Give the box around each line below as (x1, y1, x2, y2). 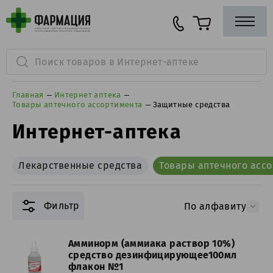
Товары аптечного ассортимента (12, 99, 143, 110)
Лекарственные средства (18, 158, 142, 172)
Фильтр (44, 199, 80, 213)
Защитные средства (152, 99, 230, 110)
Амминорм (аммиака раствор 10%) (68, 236, 235, 250)
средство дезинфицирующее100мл (68, 248, 237, 262)
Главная (12, 89, 44, 101)
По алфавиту (183, 199, 246, 213)
